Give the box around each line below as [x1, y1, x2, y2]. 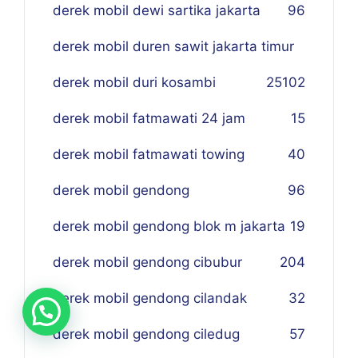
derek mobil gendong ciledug [53, 326, 240, 342]
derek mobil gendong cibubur [53, 254, 242, 270]
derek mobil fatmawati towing [53, 146, 245, 162]
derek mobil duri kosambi [53, 74, 216, 90]
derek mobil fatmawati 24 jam [53, 110, 245, 126]
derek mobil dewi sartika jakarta [53, 2, 261, 18]
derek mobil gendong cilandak [53, 290, 247, 306]
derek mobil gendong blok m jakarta [53, 218, 285, 234]
